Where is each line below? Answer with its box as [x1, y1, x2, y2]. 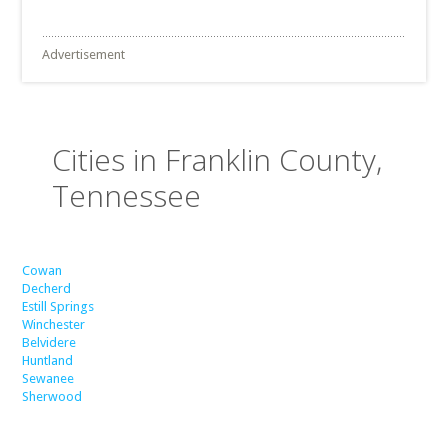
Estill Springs [22, 299, 95, 314]
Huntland [22, 353, 74, 368]
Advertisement [42, 47, 126, 62]
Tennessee [52, 175, 202, 216]
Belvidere [22, 335, 77, 350]
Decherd [22, 281, 72, 296]
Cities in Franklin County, [52, 139, 383, 180]
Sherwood [22, 389, 83, 404]
